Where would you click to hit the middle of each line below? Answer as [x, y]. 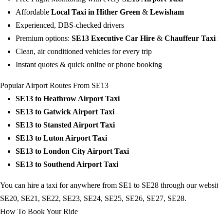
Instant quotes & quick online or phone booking [89, 65]
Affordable [33, 12]
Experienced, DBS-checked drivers [70, 25]
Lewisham [167, 12]
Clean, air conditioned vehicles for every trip [84, 52]
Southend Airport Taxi [81, 164]
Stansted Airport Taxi [79, 125]
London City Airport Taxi [86, 151]
